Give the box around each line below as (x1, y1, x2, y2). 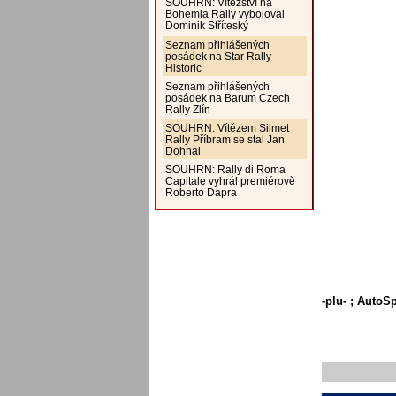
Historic (164, 61, 202, 73)
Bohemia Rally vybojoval (164, 8, 285, 20)
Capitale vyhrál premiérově (164, 175, 295, 187)
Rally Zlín (164, 103, 210, 115)
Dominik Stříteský (164, 19, 248, 32)
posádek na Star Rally (164, 49, 271, 62)
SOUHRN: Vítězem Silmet (164, 122, 289, 134)
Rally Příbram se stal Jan (164, 133, 285, 146)
